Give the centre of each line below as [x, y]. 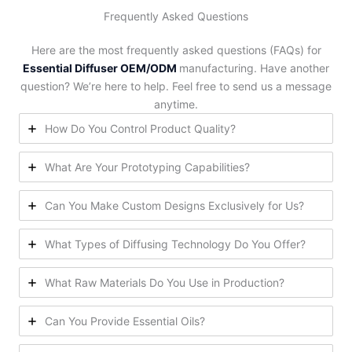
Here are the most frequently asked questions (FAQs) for [176, 50]
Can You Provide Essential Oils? [125, 321]
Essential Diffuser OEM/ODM [100, 68]
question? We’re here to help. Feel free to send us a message [176, 86]
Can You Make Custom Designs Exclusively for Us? [174, 206]
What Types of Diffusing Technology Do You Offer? [175, 244]
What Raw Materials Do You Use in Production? [165, 283]
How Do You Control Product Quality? [140, 129]
